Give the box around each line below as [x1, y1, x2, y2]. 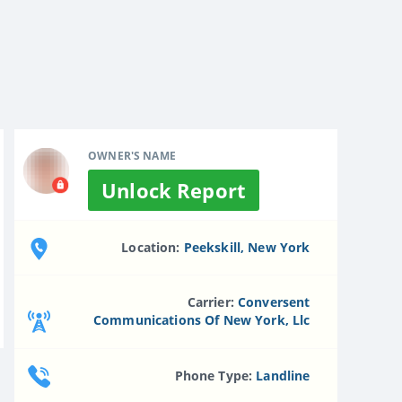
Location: [121, 238, 184, 256]
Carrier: [187, 293, 238, 311]
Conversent [237, 293, 310, 311]
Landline [256, 366, 310, 384]
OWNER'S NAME [88, 147, 176, 163]
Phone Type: [174, 366, 257, 384]
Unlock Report [101, 176, 246, 204]
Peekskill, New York [183, 238, 310, 256]
